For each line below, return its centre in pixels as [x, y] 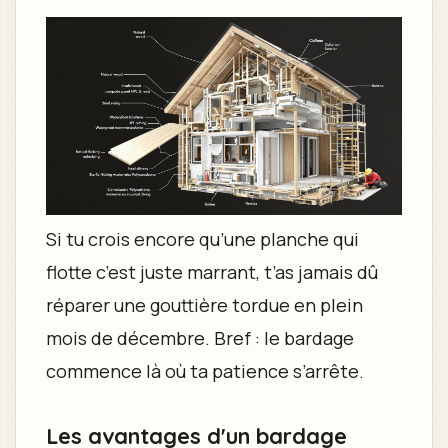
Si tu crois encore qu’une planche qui [202, 239]
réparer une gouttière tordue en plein [204, 305]
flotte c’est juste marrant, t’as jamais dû [211, 272]
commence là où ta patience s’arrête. [204, 371]
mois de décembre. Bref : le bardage [199, 338]
